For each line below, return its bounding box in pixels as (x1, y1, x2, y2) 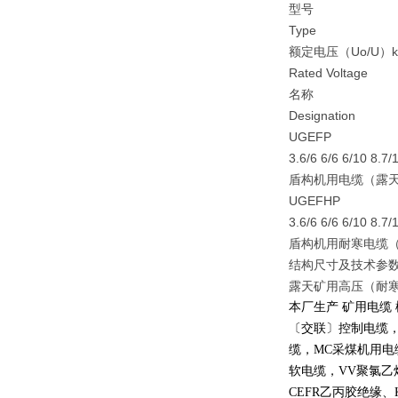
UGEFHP (289, 194, 340, 208)
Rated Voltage (289, 66, 368, 80)
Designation (289, 108, 355, 123)
